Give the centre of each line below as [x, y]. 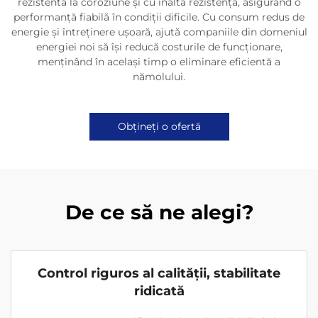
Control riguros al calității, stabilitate [159, 273]
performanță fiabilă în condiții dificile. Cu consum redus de [159, 17]
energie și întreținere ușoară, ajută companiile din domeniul [159, 32]
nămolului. [159, 76]
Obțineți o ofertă [159, 126]
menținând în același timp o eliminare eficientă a [159, 61]
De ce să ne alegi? [159, 212]
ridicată [159, 291]
